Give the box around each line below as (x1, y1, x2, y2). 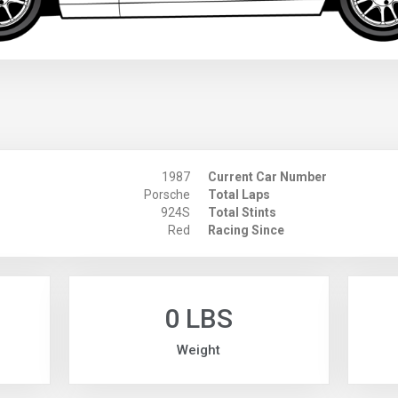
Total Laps (208, 187, 270, 203)
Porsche (143, 187, 190, 203)
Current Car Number (208, 170, 327, 185)
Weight (177, 342, 221, 359)
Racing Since (208, 223, 284, 238)
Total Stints (208, 205, 276, 220)
